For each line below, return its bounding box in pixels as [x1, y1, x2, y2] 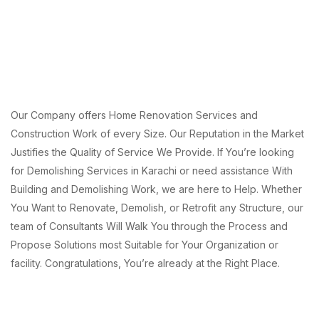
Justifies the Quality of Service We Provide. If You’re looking [11, 145, 294, 158]
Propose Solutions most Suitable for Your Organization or [11, 238, 278, 251]
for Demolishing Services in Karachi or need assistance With [11, 164, 293, 177]
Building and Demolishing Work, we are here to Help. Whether [11, 182, 302, 195]
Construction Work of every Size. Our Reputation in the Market [11, 127, 304, 140]
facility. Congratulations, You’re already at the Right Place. [11, 256, 280, 269]
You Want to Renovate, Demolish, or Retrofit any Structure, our [11, 201, 303, 214]
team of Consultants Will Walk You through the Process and [11, 219, 288, 232]
